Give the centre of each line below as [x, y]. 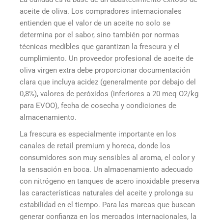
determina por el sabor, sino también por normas [99, 35]
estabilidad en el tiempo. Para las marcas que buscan [107, 205]
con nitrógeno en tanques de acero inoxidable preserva [110, 181]
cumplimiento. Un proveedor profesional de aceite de [107, 59]
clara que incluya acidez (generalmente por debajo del [108, 82]
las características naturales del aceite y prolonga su [106, 193]
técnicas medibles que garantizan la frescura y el [100, 47]
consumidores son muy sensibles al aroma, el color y [107, 158]
